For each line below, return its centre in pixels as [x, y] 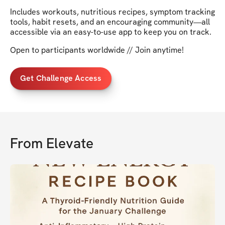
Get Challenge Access [61, 78]
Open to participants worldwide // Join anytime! [97, 50]
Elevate [70, 143]
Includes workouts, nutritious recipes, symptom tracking [113, 12]
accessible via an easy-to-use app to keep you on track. [111, 32]
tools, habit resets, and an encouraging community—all [110, 22]
